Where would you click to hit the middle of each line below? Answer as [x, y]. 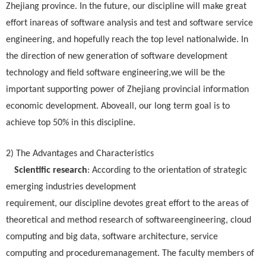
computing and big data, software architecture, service [112, 237]
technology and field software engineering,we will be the [115, 73]
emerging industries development [71, 187]
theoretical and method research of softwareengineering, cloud [129, 220]
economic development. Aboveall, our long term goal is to [118, 106]
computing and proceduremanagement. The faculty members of [130, 254]
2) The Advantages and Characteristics [80, 154]
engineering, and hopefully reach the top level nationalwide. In [127, 40]
